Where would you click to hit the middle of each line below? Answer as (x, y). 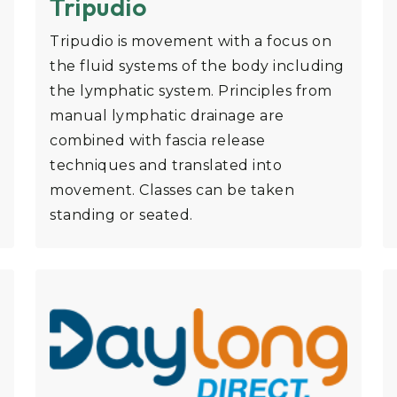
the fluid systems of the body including (197, 66)
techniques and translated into (166, 166)
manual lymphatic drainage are (167, 116)
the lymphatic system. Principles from (191, 91)
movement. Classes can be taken (172, 191)
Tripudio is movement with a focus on (191, 42)
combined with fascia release (157, 141)
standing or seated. (121, 215)
